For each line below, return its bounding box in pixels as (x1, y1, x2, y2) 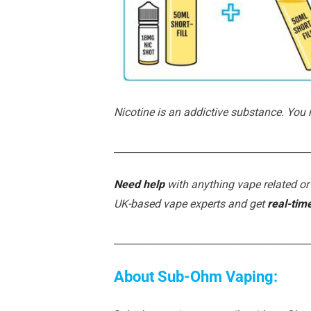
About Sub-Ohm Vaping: (114, 267, 278, 285)
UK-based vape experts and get (114, 196, 267, 210)
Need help (114, 177, 165, 191)
